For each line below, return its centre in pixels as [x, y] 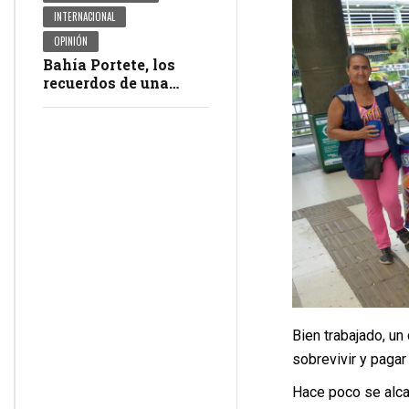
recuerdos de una [106, 83]
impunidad [84, 120]
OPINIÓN [71, 42]
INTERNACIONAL [85, 17]
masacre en [86, 101]
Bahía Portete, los [109, 65]
